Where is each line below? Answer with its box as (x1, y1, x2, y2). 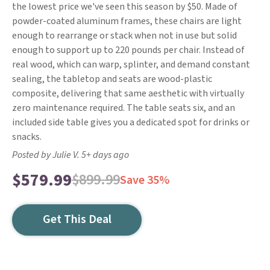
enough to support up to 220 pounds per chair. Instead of (12, 43, 245, 57)
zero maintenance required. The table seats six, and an (12, 101, 235, 115)
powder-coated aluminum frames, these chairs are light (12, 14, 242, 28)
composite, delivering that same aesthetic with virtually (12, 87, 244, 100)
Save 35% (120, 172, 169, 189)
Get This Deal (42, 211, 111, 228)
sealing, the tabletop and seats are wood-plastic (12, 72, 212, 86)
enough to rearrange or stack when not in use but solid (12, 29, 237, 42)
